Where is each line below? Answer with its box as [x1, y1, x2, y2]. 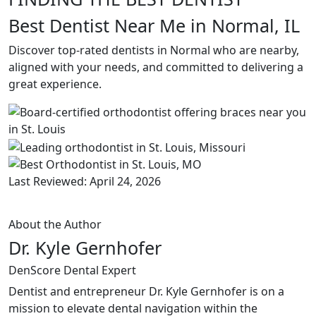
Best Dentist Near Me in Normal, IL [8, 13, 300, 37]
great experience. [8, 76, 102, 92]
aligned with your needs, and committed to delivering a [8, 59, 303, 75]
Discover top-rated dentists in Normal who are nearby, [8, 42, 299, 58]
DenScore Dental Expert [8, 262, 136, 278]
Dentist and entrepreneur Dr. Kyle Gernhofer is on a [8, 283, 284, 299]
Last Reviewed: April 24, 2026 [8, 173, 161, 189]
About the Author [8, 216, 102, 232]
